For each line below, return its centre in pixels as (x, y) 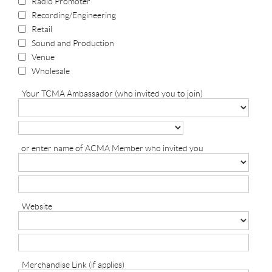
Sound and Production (73, 43)
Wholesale (51, 71)
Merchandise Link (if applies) (73, 265)
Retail (42, 29)
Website (37, 207)
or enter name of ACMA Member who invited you (112, 148)
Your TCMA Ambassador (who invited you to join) (112, 94)
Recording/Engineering (74, 15)
